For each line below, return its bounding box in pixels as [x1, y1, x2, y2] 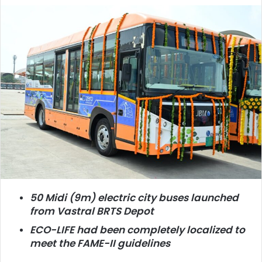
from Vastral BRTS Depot [30, 204, 154, 218]
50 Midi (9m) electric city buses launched [30, 190, 239, 205]
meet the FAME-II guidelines [30, 236, 173, 251]
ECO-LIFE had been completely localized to [30, 223, 245, 237]
